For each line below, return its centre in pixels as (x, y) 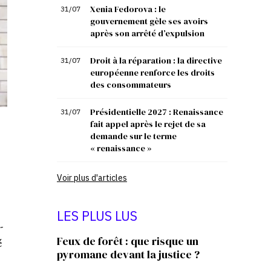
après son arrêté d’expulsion (147, 33)
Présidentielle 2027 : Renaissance (157, 112)
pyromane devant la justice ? (128, 254)
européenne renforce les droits (152, 73)
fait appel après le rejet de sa (148, 124)
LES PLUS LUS (97, 216)
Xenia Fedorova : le (128, 9)
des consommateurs (131, 85)
